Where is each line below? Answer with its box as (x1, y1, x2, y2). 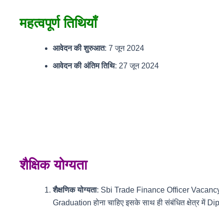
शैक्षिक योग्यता (20, 157, 87, 173)
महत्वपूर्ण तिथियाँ (20, 15, 97, 31)
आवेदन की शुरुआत (53, 44, 105, 52)
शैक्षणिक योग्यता (53, 185, 97, 194)
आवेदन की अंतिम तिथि (53, 61, 115, 70)
